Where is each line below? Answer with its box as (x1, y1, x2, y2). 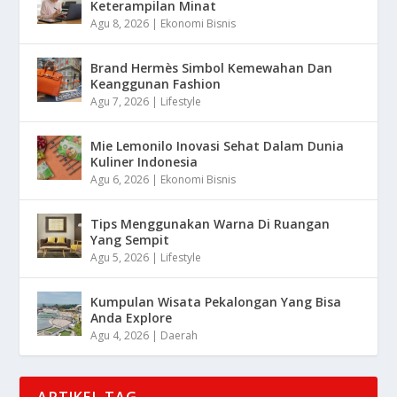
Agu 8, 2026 (90, 15, 150, 31)
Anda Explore (90, 308, 173, 326)
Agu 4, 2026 (90, 327, 150, 343)
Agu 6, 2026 (90, 171, 150, 187)
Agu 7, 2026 (90, 93, 150, 109)
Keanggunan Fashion (90, 74, 222, 92)
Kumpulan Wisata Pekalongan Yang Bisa (90, 292, 342, 310)
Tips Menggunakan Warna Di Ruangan (90, 214, 331, 232)
